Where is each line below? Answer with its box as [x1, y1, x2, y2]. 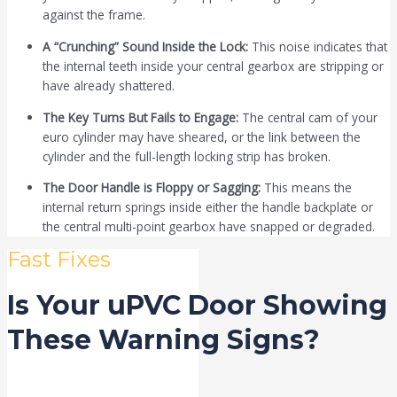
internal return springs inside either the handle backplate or [43, 198, 373, 216]
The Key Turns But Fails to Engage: [43, 108, 238, 126]
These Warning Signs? [7, 323, 320, 356]
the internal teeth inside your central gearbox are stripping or [43, 57, 384, 74]
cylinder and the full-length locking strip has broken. [43, 147, 331, 165]
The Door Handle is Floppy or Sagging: [43, 179, 261, 197]
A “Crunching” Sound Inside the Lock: [43, 37, 248, 55]
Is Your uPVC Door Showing [7, 288, 387, 322]
